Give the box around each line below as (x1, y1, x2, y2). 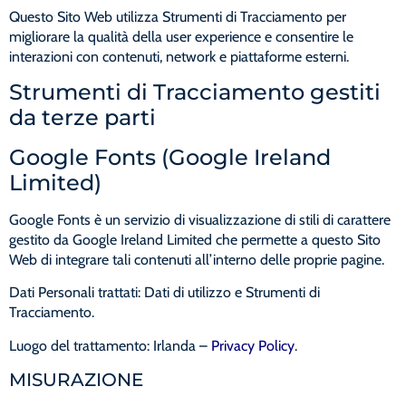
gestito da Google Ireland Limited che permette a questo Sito (9, 230, 381, 248)
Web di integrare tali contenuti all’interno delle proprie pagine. (9, 250, 384, 268)
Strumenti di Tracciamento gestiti (9, 78, 381, 105)
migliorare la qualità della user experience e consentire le (9, 27, 353, 45)
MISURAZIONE (9, 369, 143, 391)
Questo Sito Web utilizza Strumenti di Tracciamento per (9, 7, 346, 25)
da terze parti (9, 103, 156, 130)
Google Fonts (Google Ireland (9, 143, 331, 170)
